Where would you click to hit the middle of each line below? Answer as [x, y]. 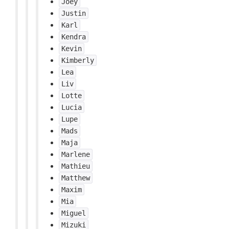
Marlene [76, 154]
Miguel [74, 213]
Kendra [74, 37]
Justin [74, 13]
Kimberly [78, 60]
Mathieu [76, 166]
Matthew [76, 178]
